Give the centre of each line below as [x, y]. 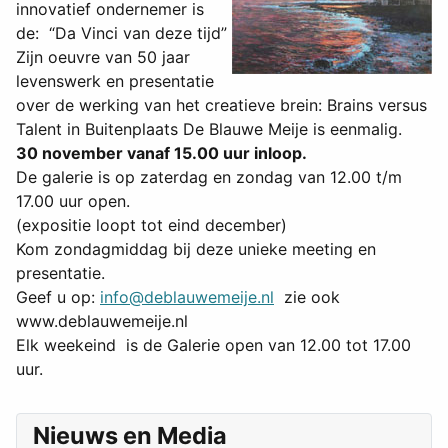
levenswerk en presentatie [115, 81]
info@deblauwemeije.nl [187, 297]
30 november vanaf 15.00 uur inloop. [161, 153]
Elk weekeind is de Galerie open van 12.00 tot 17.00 [213, 345]
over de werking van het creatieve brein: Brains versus [221, 105]
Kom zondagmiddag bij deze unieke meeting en [196, 249]
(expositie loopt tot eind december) [151, 225]
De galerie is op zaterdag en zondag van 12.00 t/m [209, 177]
